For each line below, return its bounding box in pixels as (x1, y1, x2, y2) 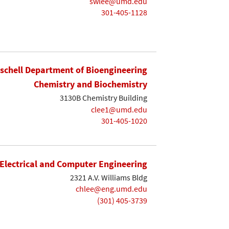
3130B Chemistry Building (60, 93, 147, 103)
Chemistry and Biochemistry (34, 78, 147, 90)
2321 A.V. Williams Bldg (70, 172, 147, 182)
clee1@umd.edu (91, 104, 147, 114)
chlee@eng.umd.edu (76, 184, 147, 194)
